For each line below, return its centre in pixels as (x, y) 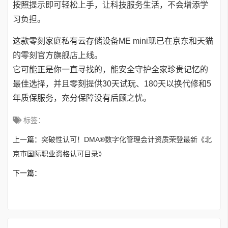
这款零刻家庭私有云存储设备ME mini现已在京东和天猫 (113, 41)
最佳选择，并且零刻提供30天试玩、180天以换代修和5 (112, 83)
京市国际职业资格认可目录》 (59, 153)
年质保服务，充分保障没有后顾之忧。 (82, 98)
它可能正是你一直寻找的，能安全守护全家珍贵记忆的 (110, 69)
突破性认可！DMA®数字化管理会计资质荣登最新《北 (126, 139)
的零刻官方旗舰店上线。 (58, 55)
